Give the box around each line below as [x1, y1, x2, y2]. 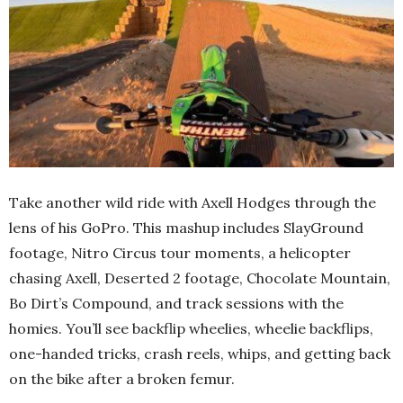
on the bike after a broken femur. [9, 369, 235, 388]
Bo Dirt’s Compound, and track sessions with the [9, 293, 344, 312]
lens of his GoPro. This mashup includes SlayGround [9, 218, 363, 237]
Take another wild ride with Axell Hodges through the [9, 193, 376, 211]
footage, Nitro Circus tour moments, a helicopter [9, 243, 351, 262]
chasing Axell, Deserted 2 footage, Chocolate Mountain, [9, 268, 390, 287]
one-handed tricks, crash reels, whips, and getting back [9, 344, 390, 363]
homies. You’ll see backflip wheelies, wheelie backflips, [9, 318, 373, 337]
